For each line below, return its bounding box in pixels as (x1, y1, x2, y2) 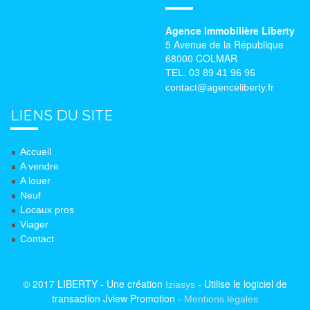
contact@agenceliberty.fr (165, 81, 274, 93)
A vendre (20, 160, 59, 172)
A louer (20, 174, 51, 186)
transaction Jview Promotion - (52, 291, 184, 305)
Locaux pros (20, 203, 74, 215)
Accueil (20, 145, 51, 157)
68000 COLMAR (165, 51, 237, 65)
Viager (20, 218, 48, 230)
